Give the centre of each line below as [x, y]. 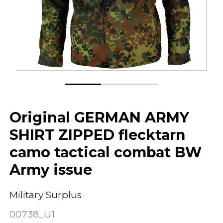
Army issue [51, 170]
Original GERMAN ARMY [100, 117]
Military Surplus [46, 195]
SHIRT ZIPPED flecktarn [98, 135]
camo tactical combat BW [106, 152]
